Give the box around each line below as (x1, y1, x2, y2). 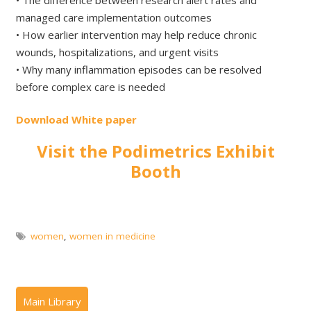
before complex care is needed (15, 79, 165, 94)
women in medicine (69, 230, 155, 243)
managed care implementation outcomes (15, 10, 212, 24)
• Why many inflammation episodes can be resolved (15, 62, 262, 76)
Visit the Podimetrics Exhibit (36, 140, 275, 163)
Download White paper (15, 112, 137, 127)
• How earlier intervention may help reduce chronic (15, 27, 257, 42)
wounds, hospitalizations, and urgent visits (15, 44, 219, 59)
